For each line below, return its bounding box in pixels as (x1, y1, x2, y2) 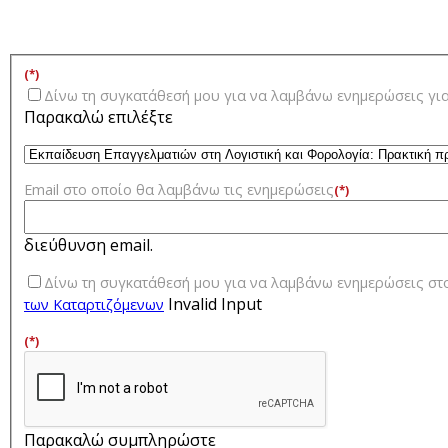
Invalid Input (168, 292, 262, 315)
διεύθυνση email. (24, 234, 153, 257)
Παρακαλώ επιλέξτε (24, 105, 173, 128)
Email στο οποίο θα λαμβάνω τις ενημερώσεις (24, 180, 334, 200)
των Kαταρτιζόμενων (24, 294, 164, 314)
